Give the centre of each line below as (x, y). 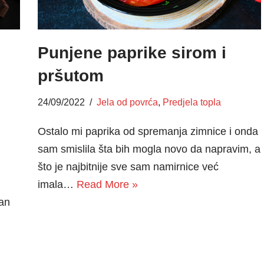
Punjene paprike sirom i (132, 52)
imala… (57, 184)
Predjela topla (192, 102)
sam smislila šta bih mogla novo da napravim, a (149, 149)
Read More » (107, 184)
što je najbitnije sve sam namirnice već (128, 166)
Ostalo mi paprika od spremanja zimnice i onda (148, 131)
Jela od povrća (127, 102)
